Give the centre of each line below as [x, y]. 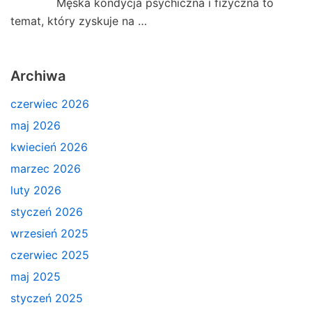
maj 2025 [36, 276]
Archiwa [38, 76]
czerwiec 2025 [50, 255]
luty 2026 [36, 190]
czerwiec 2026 [50, 103]
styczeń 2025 [47, 298]
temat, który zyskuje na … [79, 21]
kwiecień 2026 [49, 147]
